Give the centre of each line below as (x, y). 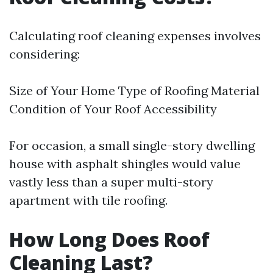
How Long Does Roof (109, 239)
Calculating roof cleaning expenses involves (135, 36)
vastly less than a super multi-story (111, 182)
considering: (44, 54)
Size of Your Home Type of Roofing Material (134, 90)
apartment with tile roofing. (88, 200)
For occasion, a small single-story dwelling (132, 145)
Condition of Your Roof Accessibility (113, 109)
